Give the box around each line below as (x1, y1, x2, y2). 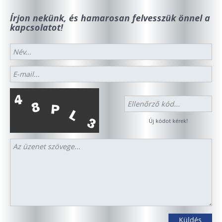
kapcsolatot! (10, 21, 63, 34)
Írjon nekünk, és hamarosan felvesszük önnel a (10, 11, 210, 24)
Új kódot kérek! (149, 117, 188, 125)
